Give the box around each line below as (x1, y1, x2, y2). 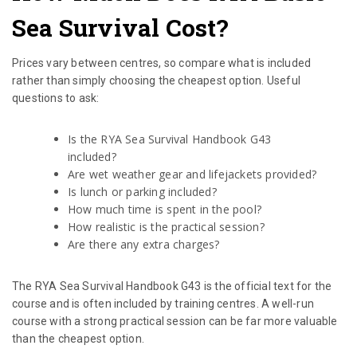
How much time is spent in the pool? (68, 202, 261, 218)
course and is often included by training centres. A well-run (12, 297, 315, 311)
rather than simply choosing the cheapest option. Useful (12, 74, 301, 88)
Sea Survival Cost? (12, 12, 229, 44)
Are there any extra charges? (68, 237, 220, 253)
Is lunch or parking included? (68, 184, 217, 200)
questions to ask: (12, 92, 100, 105)
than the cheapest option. (12, 332, 144, 346)
